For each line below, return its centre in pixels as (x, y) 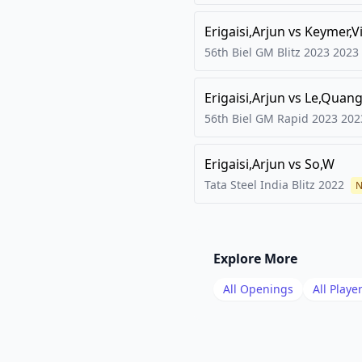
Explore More (255, 259)
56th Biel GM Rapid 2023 (271, 118)
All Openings (258, 289)
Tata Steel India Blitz (260, 185)
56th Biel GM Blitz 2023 (267, 52)
